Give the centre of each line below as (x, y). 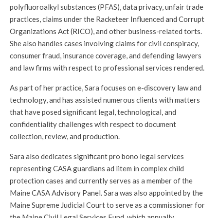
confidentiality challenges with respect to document (93, 124)
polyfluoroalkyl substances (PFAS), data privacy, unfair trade (107, 7)
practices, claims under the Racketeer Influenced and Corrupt (107, 19)
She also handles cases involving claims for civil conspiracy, (104, 43)
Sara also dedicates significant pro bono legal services (97, 156)
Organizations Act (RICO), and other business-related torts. (106, 31)
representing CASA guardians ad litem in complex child (97, 168)
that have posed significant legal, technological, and (93, 112)
